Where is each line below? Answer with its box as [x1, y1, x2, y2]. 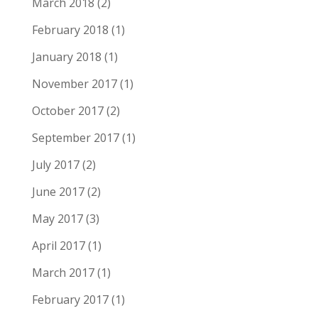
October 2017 [31, 102, 104, 119]
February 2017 [31, 291, 109, 307]
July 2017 [31, 156, 79, 172]
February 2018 [31, 21, 109, 38]
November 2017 [31, 75, 117, 92]
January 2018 [31, 48, 102, 65]
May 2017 [31, 210, 83, 226]
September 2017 [31, 129, 119, 146]
